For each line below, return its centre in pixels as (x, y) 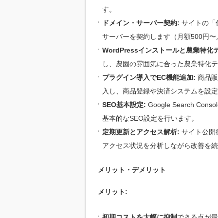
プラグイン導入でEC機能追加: (149, 78)
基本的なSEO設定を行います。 (150, 118)
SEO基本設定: (124, 105)
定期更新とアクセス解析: (141, 132)
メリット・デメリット (132, 170)
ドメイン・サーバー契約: (141, 23)
